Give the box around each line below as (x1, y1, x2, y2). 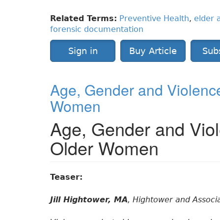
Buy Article (129, 46, 177, 56)
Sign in (68, 46, 98, 56)
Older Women (50, 135, 159, 161)
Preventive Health (119, 14, 189, 24)
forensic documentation (50, 25, 143, 34)
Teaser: (50, 172, 85, 182)
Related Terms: (50, 14, 117, 24)
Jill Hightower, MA (50, 195, 128, 205)
